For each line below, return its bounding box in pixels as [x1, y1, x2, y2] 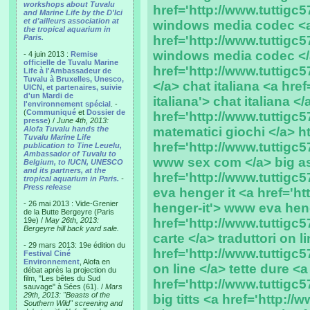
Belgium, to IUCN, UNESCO [24, 158, 123, 166]
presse [24, 116, 48, 125]
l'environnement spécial [24, 100, 111, 108]
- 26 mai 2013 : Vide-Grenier [24, 199, 118, 208]
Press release [24, 183, 71, 191]
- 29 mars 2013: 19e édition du [24, 241, 125, 249]
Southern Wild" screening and [24, 299, 122, 307]
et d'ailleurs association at [24, 17, 119, 25]
